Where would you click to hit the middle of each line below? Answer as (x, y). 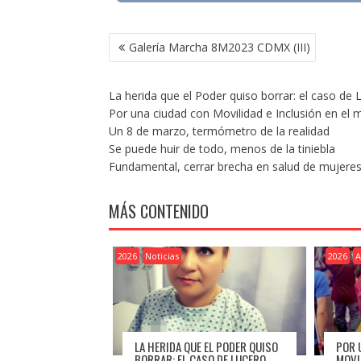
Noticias (162, 256)
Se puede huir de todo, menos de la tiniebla (222, 149)
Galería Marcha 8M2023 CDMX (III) (219, 48)
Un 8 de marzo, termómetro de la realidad (219, 131)
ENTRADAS (139, 77)
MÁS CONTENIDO (158, 212)
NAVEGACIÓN (145, 41)
